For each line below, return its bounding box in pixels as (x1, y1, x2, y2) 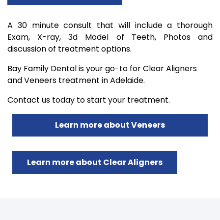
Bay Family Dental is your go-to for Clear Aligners (7, 63, 197, 74)
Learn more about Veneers (55, 119, 165, 131)
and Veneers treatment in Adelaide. (7, 75, 145, 86)
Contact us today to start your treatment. (7, 94, 170, 106)
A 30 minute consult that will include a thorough (7, 20, 213, 31)
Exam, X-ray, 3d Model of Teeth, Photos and (7, 31, 213, 43)
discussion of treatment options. (7, 43, 132, 55)
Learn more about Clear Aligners (27, 157, 163, 168)
